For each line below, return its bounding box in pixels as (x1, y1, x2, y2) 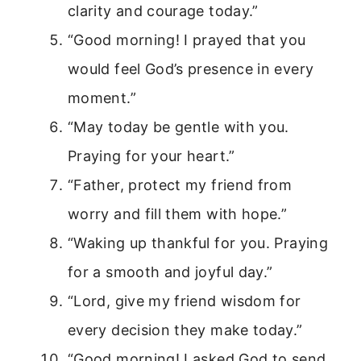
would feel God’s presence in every (68, 60, 314, 77)
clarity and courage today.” (68, 2, 259, 19)
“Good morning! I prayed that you (68, 31, 306, 48)
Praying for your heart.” (68, 147, 235, 164)
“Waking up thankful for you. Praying (68, 234, 328, 251)
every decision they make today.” (68, 321, 303, 338)
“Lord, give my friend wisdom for (68, 292, 301, 309)
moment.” (68, 89, 136, 106)
